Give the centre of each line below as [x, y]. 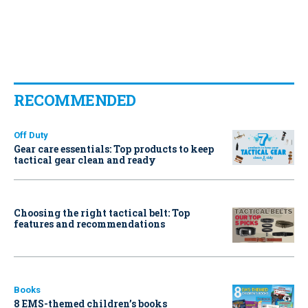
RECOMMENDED [75, 100]
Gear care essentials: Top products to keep [114, 148]
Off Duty [31, 135]
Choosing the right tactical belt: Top [102, 212]
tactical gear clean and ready [85, 159]
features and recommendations [89, 223]
